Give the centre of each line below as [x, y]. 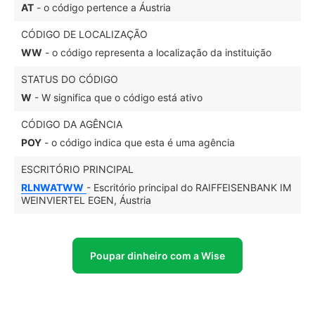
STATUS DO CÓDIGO [70, 79]
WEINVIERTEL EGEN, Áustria [86, 200]
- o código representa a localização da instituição [157, 52]
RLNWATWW [52, 187]
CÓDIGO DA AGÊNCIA [72, 124]
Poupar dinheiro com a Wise [157, 256]
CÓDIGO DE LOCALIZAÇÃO [84, 34]
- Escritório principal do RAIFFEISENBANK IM [189, 187]
